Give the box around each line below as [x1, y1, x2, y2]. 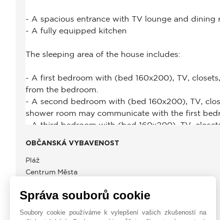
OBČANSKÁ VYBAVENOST [26, 140, 119, 147]
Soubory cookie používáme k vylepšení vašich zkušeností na [20, 208, 206, 216]
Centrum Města [26, 168, 78, 176]
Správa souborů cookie [20, 188, 150, 202]
